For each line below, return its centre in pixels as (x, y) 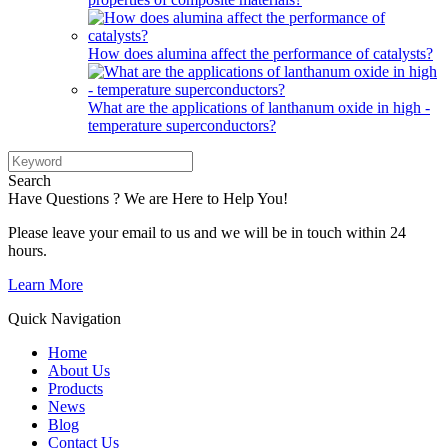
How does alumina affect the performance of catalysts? (260, 53)
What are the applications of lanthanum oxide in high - (259, 107)
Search (29, 180)
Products (75, 388)
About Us (79, 370)
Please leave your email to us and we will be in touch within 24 (207, 232)
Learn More (45, 284)
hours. (27, 250)
